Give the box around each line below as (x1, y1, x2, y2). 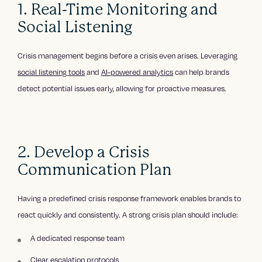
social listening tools (18, 67, 85, 78)
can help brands (173, 67, 230, 78)
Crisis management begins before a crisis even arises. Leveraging (18, 50, 238, 61)
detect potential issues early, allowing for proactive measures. (18, 83, 227, 94)
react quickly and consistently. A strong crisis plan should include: (18, 209, 239, 220)
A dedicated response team (30, 233, 125, 244)
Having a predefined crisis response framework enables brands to (18, 193, 242, 204)
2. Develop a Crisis (18, 143, 150, 161)
